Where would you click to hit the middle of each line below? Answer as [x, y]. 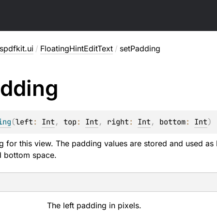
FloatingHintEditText [76, 48]
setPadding [140, 48]
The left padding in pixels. [94, 205]
